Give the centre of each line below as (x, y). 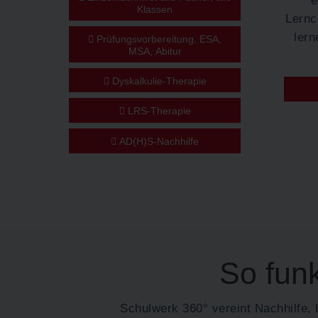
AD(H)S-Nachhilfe (158, 142)
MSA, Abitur (155, 51)
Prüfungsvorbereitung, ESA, (158, 39)
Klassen (155, 9)
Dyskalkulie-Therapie (158, 81)
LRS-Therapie (158, 111)
